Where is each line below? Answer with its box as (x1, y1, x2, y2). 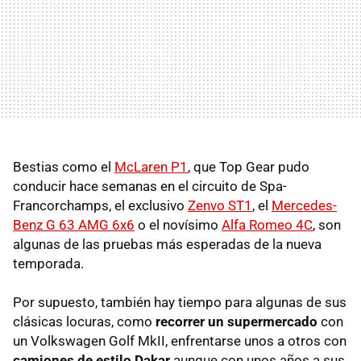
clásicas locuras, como (13, 313, 156, 330)
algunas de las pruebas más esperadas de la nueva (13, 235, 322, 252)
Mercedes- (272, 197, 337, 214)
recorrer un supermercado (156, 313, 317, 330)
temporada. (13, 255, 84, 272)
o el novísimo (135, 216, 222, 233)
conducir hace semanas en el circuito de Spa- (13, 177, 287, 194)
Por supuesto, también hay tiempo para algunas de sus (13, 293, 346, 310)
